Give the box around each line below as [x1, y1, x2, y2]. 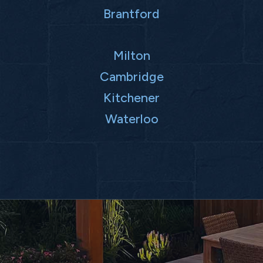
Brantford [103, 5, 160, 21]
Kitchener [103, 90, 160, 106]
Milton [113, 48, 150, 63]
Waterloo [104, 111, 159, 127]
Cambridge [99, 69, 164, 85]
